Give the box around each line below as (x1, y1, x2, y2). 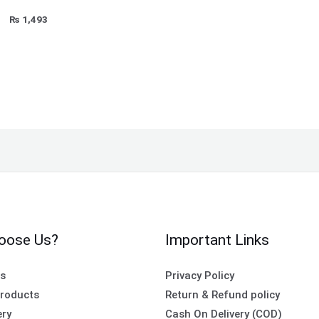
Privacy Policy (164, 269, 234, 283)
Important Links (164, 231, 269, 249)
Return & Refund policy (164, 288, 280, 302)
